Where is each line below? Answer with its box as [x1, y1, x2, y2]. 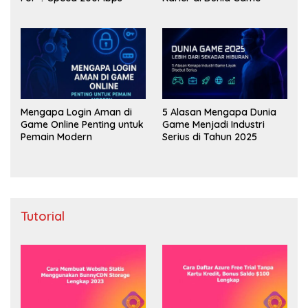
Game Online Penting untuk [21, 118, 144, 131]
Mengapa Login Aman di [21, 105, 132, 118]
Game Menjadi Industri [162, 118, 265, 131]
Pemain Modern [21, 130, 92, 143]
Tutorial [21, 208, 65, 224]
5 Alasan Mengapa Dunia [162, 105, 276, 118]
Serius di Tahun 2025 [162, 130, 257, 143]
